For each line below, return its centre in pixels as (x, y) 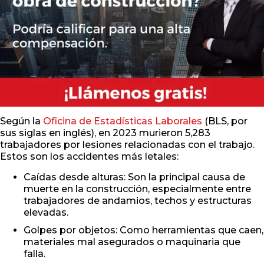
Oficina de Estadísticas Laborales (123, 121)
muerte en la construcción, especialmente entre (137, 189)
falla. (34, 254)
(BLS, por (225, 121)
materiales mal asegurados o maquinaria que (132, 242)
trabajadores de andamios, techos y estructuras (138, 201)
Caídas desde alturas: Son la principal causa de (134, 177)
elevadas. (46, 213)
